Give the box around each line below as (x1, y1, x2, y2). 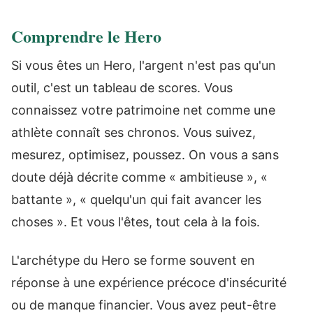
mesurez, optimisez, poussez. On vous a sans (11, 147, 279, 162)
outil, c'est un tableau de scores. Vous (11, 80, 233, 95)
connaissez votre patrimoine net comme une (11, 103, 275, 117)
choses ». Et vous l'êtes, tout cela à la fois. (11, 214, 260, 229)
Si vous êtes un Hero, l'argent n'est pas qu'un (11, 58, 276, 73)
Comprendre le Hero (11, 24, 161, 48)
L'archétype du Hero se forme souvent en (11, 252, 255, 268)
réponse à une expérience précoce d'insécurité (11, 275, 286, 290)
